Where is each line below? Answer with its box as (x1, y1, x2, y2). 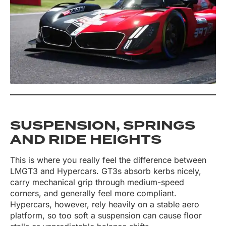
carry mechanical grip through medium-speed (10, 177, 184, 188)
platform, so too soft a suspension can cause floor (10, 210, 202, 221)
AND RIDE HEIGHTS (10, 131, 161, 149)
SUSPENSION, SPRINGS (10, 117, 195, 135)
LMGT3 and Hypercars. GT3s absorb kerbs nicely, (10, 166, 201, 177)
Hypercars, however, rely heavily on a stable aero (10, 199, 199, 210)
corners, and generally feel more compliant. (10, 188, 177, 199)
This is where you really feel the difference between (10, 155, 206, 165)
